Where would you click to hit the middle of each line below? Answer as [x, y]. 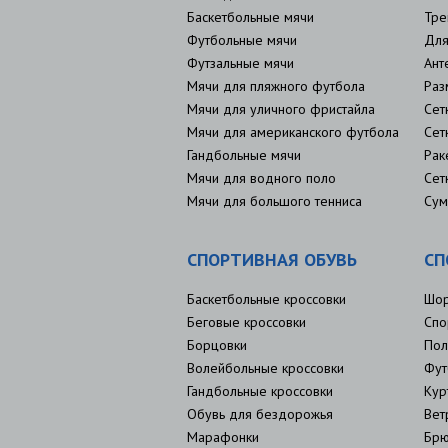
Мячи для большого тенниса [274, 201]
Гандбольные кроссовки [260, 391]
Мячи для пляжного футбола [276, 86]
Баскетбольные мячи [250, 17]
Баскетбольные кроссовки [266, 299]
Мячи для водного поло [261, 178]
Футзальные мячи [240, 63]
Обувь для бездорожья [260, 414]
